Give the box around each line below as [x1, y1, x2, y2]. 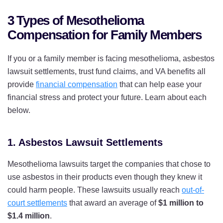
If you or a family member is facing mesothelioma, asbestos [7, 54, 215, 63]
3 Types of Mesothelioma [7, 12, 144, 28]
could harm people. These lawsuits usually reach [7, 185, 182, 194]
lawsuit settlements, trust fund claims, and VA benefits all [7, 67, 206, 76]
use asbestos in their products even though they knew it [7, 172, 202, 181]
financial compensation [36, 80, 117, 89]
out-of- [182, 185, 204, 194]
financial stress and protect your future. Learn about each [7, 93, 207, 102]
